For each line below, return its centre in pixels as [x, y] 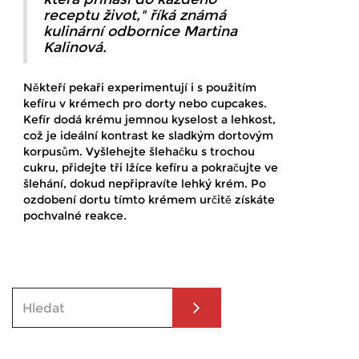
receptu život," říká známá [135, 15]
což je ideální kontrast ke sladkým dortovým [148, 136]
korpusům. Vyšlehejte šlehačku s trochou [139, 152]
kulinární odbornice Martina [140, 31]
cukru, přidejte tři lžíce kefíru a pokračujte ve [151, 168]
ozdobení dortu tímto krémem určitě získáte [149, 200]
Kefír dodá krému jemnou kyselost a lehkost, [149, 120]
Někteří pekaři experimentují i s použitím [140, 88]
